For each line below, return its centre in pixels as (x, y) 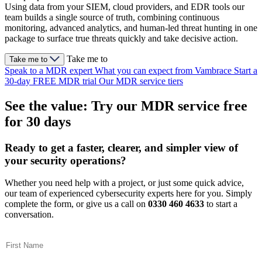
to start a (221, 204)
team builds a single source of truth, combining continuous (112, 17)
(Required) (65, 234)
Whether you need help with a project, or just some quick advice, (124, 183)
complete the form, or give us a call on (76, 204)
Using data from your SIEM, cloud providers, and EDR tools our (125, 6)
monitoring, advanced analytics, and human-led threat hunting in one (131, 27)
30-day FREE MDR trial (52, 81)
